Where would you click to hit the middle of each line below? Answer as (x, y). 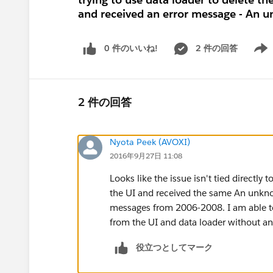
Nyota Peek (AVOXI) (150, 142)
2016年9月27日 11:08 (146, 155)
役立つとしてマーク (174, 247)
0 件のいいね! (131, 48)
